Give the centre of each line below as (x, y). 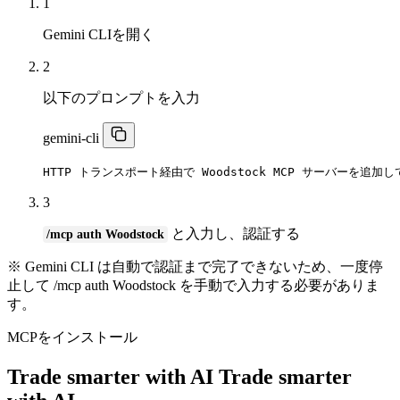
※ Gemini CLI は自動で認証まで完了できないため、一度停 (195, 267)
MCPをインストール (72, 337)
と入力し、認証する (234, 234)
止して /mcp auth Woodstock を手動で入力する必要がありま (193, 286)
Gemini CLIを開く (99, 35)
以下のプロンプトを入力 (121, 98)
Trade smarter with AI (110, 377)
